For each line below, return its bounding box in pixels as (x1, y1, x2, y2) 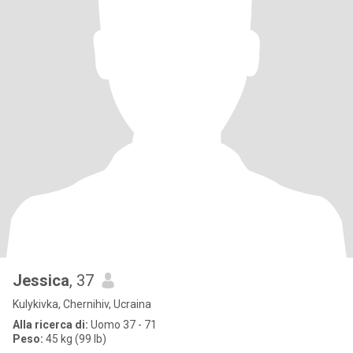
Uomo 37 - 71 (88, 318, 157, 331)
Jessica (13, 271, 69, 290)
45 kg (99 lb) (43, 333, 106, 345)
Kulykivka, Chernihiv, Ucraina (13, 298, 151, 310)
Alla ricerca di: (13, 318, 88, 331)
